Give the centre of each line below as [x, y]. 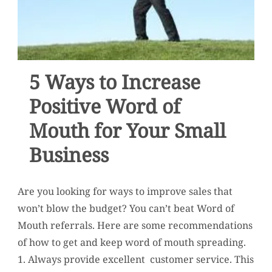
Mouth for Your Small [128, 130]
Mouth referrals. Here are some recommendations [135, 225]
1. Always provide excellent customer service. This [135, 259]
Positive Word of [105, 106]
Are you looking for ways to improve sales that [125, 191]
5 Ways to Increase [115, 81]
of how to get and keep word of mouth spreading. [131, 242]
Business [69, 154]
